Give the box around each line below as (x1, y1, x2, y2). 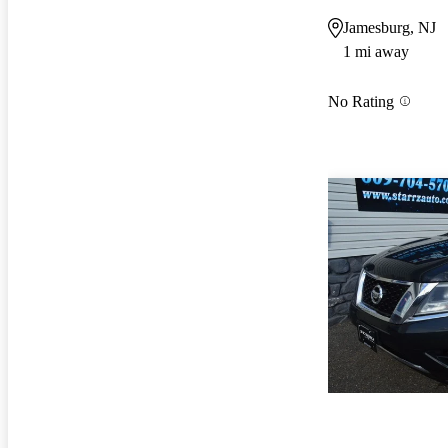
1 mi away (343, 43, 409, 61)
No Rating (328, 92, 394, 110)
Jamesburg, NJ (343, 19, 436, 37)
